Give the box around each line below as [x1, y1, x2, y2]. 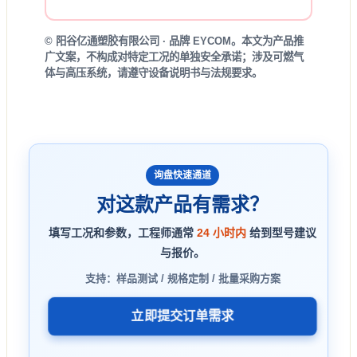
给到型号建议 [246, 226, 316, 239]
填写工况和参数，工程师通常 [49, 226, 197, 239]
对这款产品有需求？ [96, 193, 269, 215]
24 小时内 [197, 226, 246, 239]
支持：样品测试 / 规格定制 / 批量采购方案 [84, 272, 280, 284]
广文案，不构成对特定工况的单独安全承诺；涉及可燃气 [45, 50, 304, 63]
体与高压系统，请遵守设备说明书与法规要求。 [45, 66, 262, 79]
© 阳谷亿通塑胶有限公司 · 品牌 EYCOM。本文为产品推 [45, 34, 304, 47]
